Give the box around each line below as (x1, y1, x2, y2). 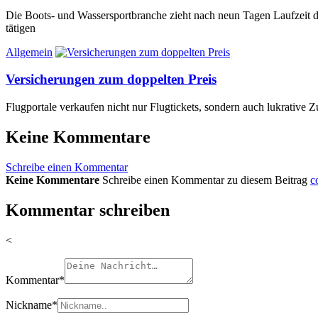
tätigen (6, 21, 35, 34)
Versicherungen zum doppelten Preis (6, 72, 216, 87)
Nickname (6, 298, 52, 311)
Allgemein (6, 45, 53, 58)
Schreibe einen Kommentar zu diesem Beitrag (102, 173, 310, 186)
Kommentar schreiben (6, 200, 170, 219)
